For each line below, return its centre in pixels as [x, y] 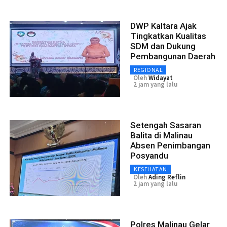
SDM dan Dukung [163, 46]
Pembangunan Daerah [173, 56]
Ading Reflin [167, 177]
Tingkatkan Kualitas [168, 36]
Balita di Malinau [161, 135]
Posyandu [149, 155]
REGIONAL [148, 69]
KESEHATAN [150, 169]
